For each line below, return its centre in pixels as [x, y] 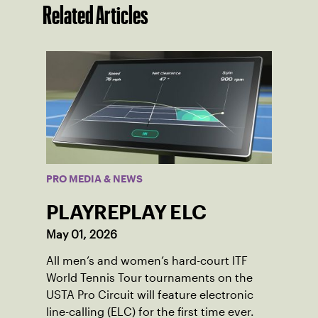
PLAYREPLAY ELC [126, 213]
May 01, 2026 [82, 235]
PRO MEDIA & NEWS [94, 179]
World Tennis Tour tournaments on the [149, 278]
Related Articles [95, 15]
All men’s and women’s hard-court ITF [147, 261]
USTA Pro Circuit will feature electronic [150, 295]
